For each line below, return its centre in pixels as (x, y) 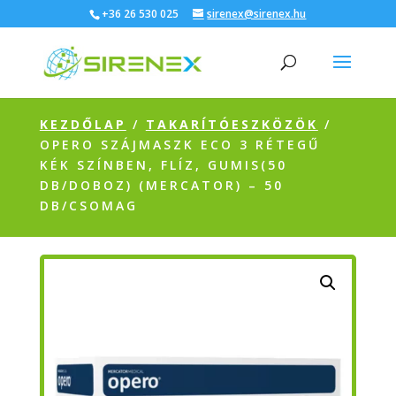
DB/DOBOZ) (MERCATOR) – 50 (161, 185)
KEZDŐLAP (83, 124)
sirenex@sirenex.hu (257, 14)
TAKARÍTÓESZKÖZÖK (232, 124)
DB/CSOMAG (88, 206)
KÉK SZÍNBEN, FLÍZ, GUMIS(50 (163, 165)
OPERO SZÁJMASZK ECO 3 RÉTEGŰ (179, 145)
